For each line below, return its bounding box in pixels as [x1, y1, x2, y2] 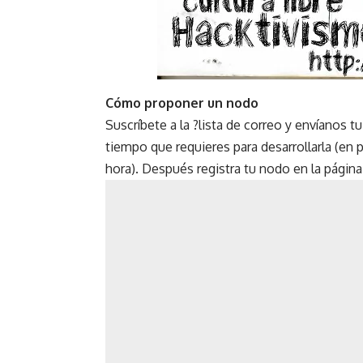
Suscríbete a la [105, 117, 193, 134]
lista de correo [199, 117, 282, 134]
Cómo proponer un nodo [105, 95, 258, 112]
